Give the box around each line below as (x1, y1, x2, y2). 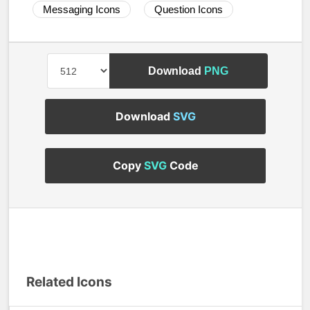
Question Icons (154, 3, 223, 15)
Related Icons (26, 274, 112, 290)
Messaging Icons (43, 3, 120, 15)
